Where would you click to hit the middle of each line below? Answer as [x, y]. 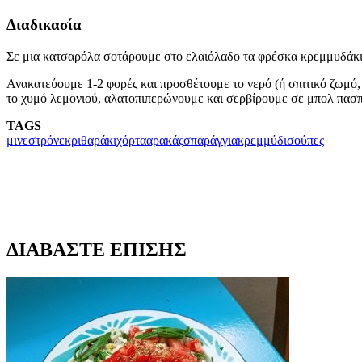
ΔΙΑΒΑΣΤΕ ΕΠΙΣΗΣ [97, 250]
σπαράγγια [210, 140]
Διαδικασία [44, 24]
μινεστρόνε [36, 140]
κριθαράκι [90, 140]
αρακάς [165, 140]
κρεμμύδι [262, 140]
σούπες [305, 140]
